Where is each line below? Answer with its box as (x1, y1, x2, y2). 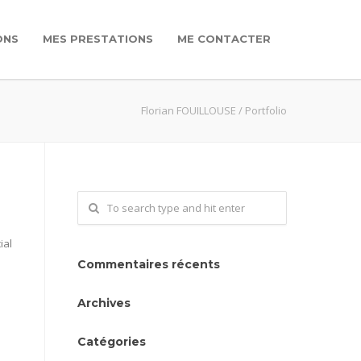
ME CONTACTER (177, 32, 271, 45)
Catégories (77, 334, 146, 349)
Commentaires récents (77, 257, 220, 272)
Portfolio (245, 103, 287, 118)
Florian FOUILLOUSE (141, 103, 236, 118)
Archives (77, 296, 131, 310)
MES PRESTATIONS (43, 32, 153, 45)
